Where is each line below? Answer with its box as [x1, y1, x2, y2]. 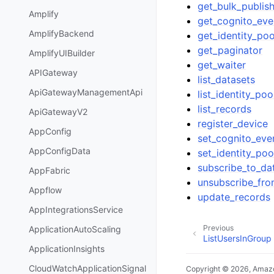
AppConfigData [29, 146, 91, 157]
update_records [198, 191, 271, 203]
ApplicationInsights [29, 243, 105, 254]
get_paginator [198, 44, 263, 56]
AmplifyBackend [29, 28, 94, 39]
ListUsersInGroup [203, 233, 272, 243]
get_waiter [198, 59, 246, 71]
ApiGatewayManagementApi [29, 87, 143, 98]
